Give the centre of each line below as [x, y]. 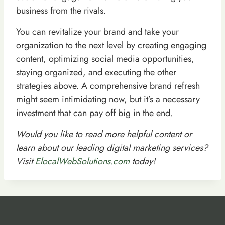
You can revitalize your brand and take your [97, 31]
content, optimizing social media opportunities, [105, 59]
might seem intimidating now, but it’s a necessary [108, 99]
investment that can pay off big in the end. [94, 113]
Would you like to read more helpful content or [104, 134]
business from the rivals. [61, 10]
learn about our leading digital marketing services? [112, 147]
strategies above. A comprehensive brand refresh [108, 86]
